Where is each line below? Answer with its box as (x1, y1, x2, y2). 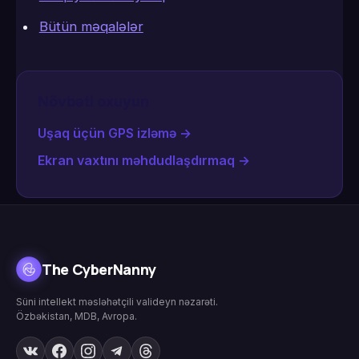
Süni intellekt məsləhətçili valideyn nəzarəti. (16, 296, 218, 309)
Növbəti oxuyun (38, 93, 149, 111)
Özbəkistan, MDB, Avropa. (16, 310, 137, 323)
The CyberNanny (42, 259, 156, 279)
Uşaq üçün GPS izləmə (38, 125, 176, 142)
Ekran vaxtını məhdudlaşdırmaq (38, 152, 235, 169)
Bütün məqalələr (38, 18, 143, 35)
